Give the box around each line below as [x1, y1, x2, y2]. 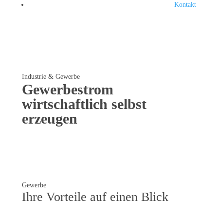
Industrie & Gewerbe [21, 73, 80, 80]
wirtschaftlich [21, 96, 111, 112]
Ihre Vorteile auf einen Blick [21, 190, 168, 204]
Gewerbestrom [21, 81, 113, 97]
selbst [111, 96, 146, 112]
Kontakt [174, 1, 197, 8]
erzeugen [21, 110, 77, 127]
